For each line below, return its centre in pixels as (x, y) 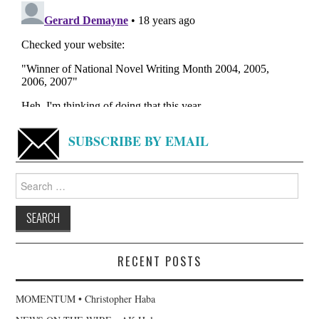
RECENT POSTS (159, 261)
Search (29, 179)
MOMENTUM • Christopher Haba (86, 298)
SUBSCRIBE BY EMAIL (139, 141)
